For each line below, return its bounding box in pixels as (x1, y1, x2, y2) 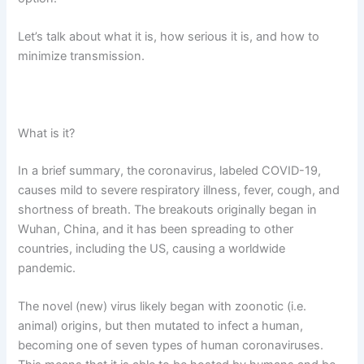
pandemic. (18, 260, 76, 275)
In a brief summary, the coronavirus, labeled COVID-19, (18, 162, 322, 178)
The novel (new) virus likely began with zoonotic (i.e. (18, 299, 307, 314)
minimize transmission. (18, 49, 145, 64)
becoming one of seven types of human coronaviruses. (18, 338, 324, 353)
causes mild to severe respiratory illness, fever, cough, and (18, 182, 340, 197)
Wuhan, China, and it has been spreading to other (18, 221, 294, 236)
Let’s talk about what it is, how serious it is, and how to (18, 29, 320, 45)
